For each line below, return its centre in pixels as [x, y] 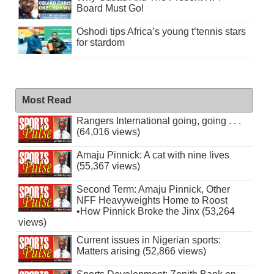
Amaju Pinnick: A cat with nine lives [153, 155]
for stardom [100, 43]
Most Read [46, 100]
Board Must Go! [110, 9]
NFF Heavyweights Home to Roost [152, 201]
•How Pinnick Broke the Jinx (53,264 [155, 212]
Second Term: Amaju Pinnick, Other [153, 190]
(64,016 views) [108, 132]
